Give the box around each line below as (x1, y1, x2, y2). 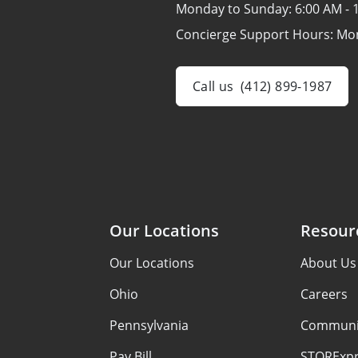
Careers (300, 285, 348, 303)
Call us (193, 78, 234, 95)
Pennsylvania (109, 316, 189, 334)
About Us (300, 254, 356, 272)
